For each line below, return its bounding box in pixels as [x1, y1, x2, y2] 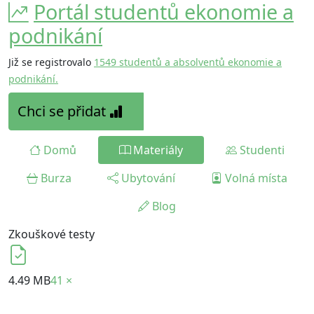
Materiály [130, 142, 183, 158]
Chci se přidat [18, 102, 109, 121]
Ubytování [118, 170, 175, 186]
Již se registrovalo [8, 55, 94, 69]
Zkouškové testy [8, 226, 95, 242]
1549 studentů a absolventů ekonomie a [94, 55, 282, 69]
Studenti [236, 142, 285, 158]
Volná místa [222, 170, 288, 186]
